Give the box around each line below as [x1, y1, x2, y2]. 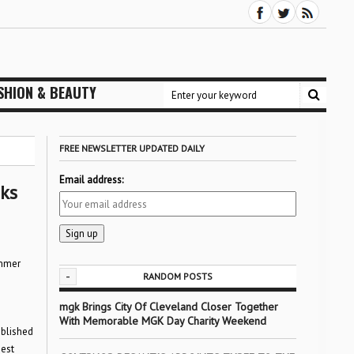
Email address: [58, 173, 123, 186]
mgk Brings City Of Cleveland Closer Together [58, 299, 278, 314]
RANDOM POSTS [142, 270, 213, 282]
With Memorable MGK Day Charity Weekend [58, 314, 266, 328]
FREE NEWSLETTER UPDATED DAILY [58, 142, 205, 154]
